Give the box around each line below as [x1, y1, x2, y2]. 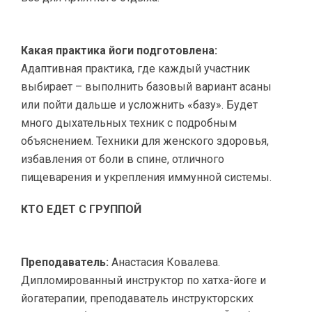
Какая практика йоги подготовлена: [21, 44, 217, 57]
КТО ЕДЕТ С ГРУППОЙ [21, 203, 141, 216]
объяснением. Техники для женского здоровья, [21, 134, 269, 148]
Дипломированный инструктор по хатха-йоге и [21, 274, 266, 287]
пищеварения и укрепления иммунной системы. [21, 171, 272, 184]
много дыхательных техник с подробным [21, 116, 237, 130]
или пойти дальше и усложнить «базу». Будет [21, 98, 258, 111]
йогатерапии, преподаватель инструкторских [21, 292, 253, 305]
